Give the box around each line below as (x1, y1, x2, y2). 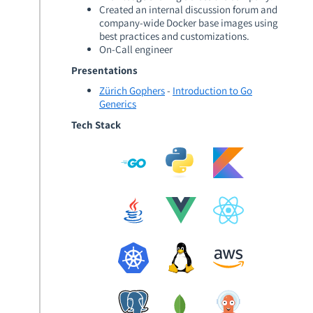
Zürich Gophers (99, 84, 165, 97)
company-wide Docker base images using (99, 16, 278, 29)
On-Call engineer (99, 43, 173, 56)
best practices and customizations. (99, 29, 249, 43)
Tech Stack (71, 117, 121, 131)
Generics (99, 97, 136, 110)
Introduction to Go (173, 84, 252, 97)
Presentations (71, 63, 138, 77)
